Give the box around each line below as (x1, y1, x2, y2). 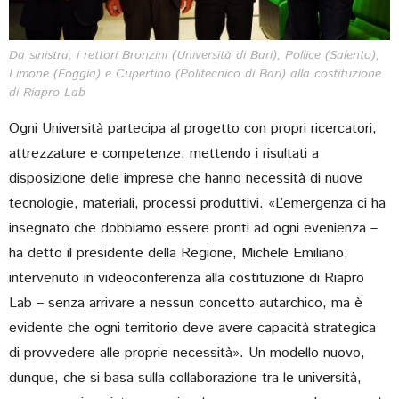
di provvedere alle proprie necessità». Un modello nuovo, (9, 343, 365, 364)
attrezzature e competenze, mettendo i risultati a (9, 143, 319, 165)
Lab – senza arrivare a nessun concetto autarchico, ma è (9, 293, 362, 314)
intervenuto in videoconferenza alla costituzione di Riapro (9, 268, 364, 289)
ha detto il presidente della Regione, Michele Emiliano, (9, 243, 348, 265)
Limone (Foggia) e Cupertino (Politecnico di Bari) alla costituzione (9, 65, 381, 84)
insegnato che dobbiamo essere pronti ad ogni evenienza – (9, 218, 378, 240)
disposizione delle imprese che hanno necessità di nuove (9, 168, 362, 190)
